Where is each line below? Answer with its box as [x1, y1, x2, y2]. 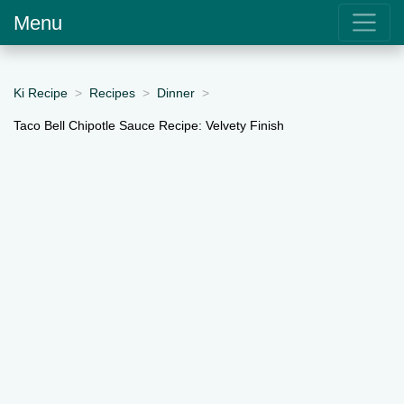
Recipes [89, 85, 135, 100]
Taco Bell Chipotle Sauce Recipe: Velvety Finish [14, 117, 284, 133]
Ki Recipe [14, 85, 68, 100]
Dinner [157, 85, 195, 100]
